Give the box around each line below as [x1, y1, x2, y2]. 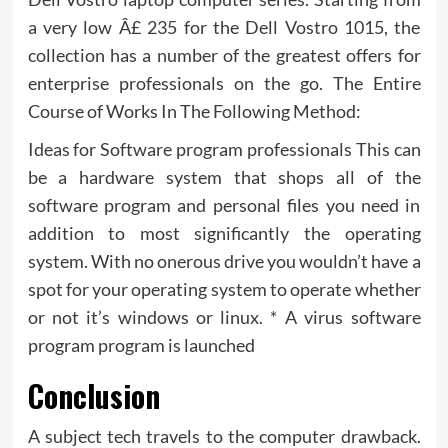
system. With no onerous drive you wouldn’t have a [27, 249, 421, 272]
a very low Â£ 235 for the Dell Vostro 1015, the [27, 15, 421, 38]
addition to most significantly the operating [27, 221, 421, 244]
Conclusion [27, 372, 160, 418]
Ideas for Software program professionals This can [27, 137, 421, 160]
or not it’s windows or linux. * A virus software [27, 305, 421, 328]
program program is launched [27, 333, 255, 356]
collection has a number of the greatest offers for [27, 43, 421, 66]
